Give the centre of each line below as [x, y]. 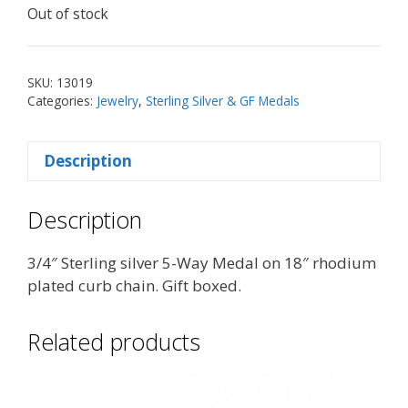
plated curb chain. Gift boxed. [134, 286]
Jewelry [117, 100]
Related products [114, 342]
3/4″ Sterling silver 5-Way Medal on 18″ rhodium [202, 263]
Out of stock [68, 13]
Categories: [62, 100]
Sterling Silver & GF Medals [223, 100]
